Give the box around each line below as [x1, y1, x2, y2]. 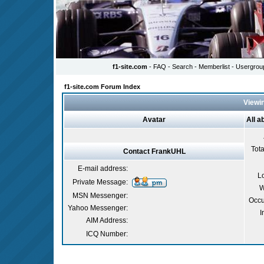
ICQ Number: [86, 230, 128, 238]
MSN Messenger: [72, 192, 128, 200]
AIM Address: [86, 216, 128, 225]
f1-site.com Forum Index [64, 83, 140, 90]
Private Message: [72, 178, 128, 186]
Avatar [143, 115, 166, 124]
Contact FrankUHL [123, 147, 186, 156]
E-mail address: [78, 164, 128, 173]
